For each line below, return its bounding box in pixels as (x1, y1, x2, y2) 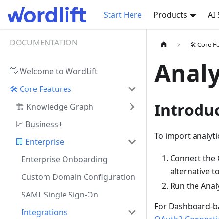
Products (153, 9, 187, 20)
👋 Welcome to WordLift (10, 66, 98, 77)
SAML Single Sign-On (22, 189, 98, 200)
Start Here (104, 9, 142, 20)
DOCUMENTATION (10, 37, 78, 48)
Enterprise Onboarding (22, 154, 108, 165)
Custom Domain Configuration (22, 172, 135, 182)
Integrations (22, 207, 67, 218)
